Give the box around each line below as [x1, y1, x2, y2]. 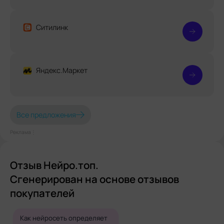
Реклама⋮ [9, 128, 36, 135]
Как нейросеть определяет [19, 213, 107, 222]
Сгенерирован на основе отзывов [9, 172, 179, 186]
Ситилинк [35, 22, 68, 32]
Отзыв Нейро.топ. [9, 158, 98, 172]
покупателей [9, 186, 74, 200]
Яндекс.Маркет [35, 65, 87, 75]
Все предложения [16, 109, 76, 119]
